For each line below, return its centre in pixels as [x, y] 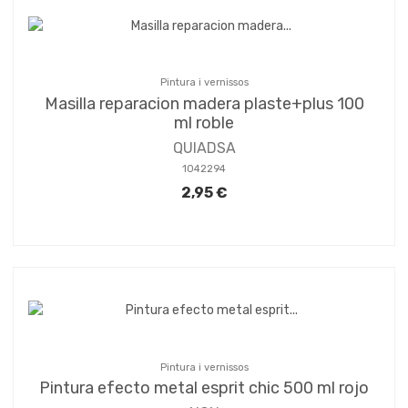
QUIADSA [204, 148]
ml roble [204, 122]
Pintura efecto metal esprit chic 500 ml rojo [204, 388]
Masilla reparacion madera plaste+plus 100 [204, 103]
